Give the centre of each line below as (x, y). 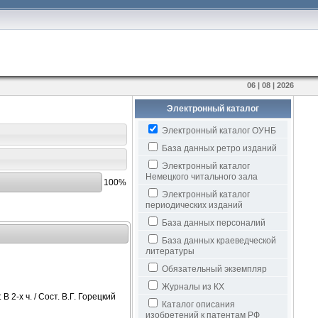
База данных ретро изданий (218, 148)
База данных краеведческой (218, 241)
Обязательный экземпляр (213, 269)
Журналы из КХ (192, 287)
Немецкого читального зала (201, 177)
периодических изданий (194, 205)
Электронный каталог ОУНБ (218, 131)
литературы (170, 251)
